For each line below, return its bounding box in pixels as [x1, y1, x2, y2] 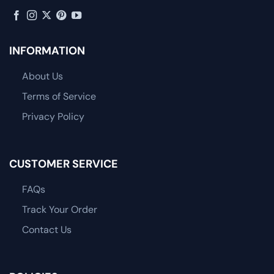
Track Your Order [21, 202, 97, 216]
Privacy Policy [21, 110, 84, 124]
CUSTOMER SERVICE [9, 156, 118, 171]
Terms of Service [21, 90, 96, 103]
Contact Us [21, 223, 72, 236]
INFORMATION [9, 43, 85, 59]
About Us [21, 70, 63, 83]
